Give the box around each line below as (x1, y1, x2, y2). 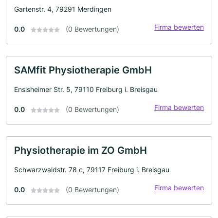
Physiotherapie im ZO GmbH (14, 144, 147, 156)
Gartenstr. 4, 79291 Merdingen (14, 4, 111, 13)
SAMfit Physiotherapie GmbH (14, 64, 152, 76)
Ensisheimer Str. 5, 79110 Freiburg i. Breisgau (14, 85, 158, 93)
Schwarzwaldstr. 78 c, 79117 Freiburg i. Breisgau (14, 165, 169, 174)
